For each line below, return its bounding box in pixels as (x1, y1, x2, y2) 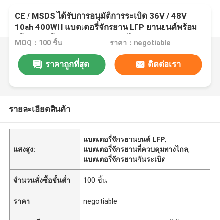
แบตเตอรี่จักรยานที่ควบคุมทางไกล (83, 145, 189, 153)
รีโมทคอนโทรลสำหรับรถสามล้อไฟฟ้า (15, 33, 148, 44)
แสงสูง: (13, 145, 36, 153)
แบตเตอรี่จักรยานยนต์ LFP (83, 135, 165, 143)
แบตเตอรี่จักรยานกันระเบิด (83, 155, 166, 163)
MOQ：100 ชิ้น (15, 39, 63, 47)
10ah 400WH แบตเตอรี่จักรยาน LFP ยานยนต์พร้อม (15, 22, 197, 32)
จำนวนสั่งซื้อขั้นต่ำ (13, 176, 71, 184)
